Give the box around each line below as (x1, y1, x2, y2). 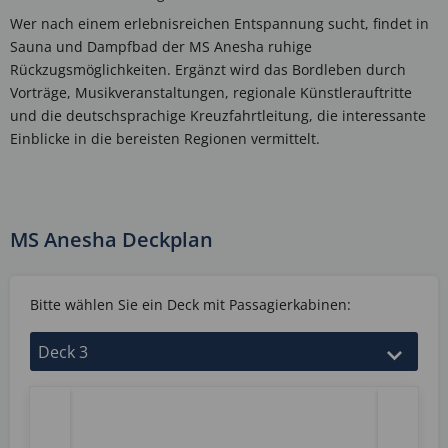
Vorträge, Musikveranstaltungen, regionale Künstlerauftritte (10, 83, 412, 103)
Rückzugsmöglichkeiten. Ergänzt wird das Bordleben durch (10, 60, 406, 80)
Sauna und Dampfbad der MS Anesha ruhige (10, 37, 312, 57)
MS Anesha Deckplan (10, 226, 213, 254)
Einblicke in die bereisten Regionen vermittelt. (10, 129, 320, 149)
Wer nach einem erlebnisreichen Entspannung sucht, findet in (10, 14, 429, 34)
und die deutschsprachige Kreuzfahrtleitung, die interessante (10, 106, 426, 126)
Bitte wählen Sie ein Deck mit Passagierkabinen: (30, 295, 351, 315)
